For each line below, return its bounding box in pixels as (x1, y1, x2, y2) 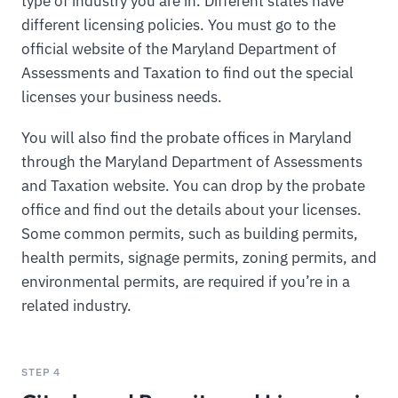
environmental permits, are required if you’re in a (21, 272, 350, 292)
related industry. (21, 296, 131, 316)
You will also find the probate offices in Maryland (21, 128, 352, 148)
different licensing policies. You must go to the (21, 15, 336, 36)
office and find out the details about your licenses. (21, 200, 362, 220)
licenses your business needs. (21, 87, 222, 107)
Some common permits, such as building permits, (21, 224, 358, 244)
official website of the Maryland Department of (21, 39, 337, 60)
